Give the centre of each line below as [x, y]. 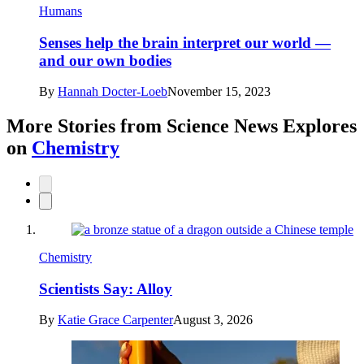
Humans [61, 11]
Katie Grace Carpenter [115, 320]
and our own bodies [105, 60]
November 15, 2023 [219, 92]
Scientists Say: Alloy [106, 288]
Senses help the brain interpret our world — [185, 42]
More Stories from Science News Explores [182, 126]
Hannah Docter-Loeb [113, 92]
